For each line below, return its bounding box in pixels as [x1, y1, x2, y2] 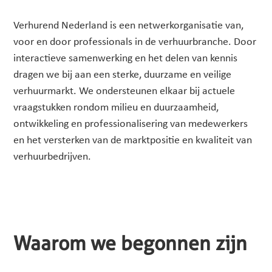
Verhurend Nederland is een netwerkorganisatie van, [13, 20, 244, 32]
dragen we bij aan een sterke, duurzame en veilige [13, 69, 232, 81]
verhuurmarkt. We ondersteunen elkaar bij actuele [13, 86, 236, 98]
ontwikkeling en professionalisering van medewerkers [13, 118, 248, 131]
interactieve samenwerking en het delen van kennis [13, 53, 238, 65]
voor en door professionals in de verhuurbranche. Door [13, 36, 257, 49]
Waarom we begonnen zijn [13, 231, 248, 256]
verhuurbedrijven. [13, 151, 92, 163]
